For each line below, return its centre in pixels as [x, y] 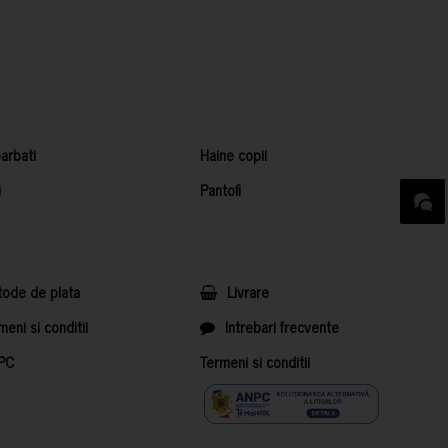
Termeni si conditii [255, 361]
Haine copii [234, 154]
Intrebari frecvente [282, 326]
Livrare [248, 291]
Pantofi [221, 189]
